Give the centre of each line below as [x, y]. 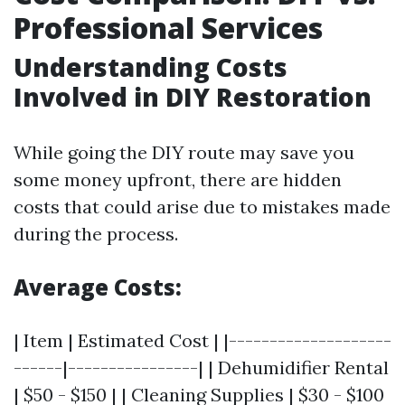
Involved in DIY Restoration [193, 97]
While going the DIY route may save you [184, 152]
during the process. [96, 234]
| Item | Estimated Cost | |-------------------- [202, 340]
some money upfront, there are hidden [178, 179]
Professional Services [168, 28]
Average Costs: [98, 287]
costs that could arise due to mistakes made [202, 207]
